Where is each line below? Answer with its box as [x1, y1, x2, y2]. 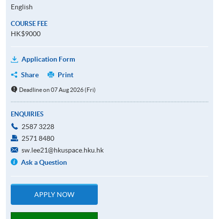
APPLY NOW [34, 190, 74, 198]
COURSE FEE [11, 20, 47, 27]
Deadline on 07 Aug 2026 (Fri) [19, 86, 96, 93]
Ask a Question [21, 158, 67, 166]
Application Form [22, 55, 75, 63]
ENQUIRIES [11, 110, 44, 118]
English [11, 2, 33, 11]
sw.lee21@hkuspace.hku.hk [22, 146, 104, 154]
